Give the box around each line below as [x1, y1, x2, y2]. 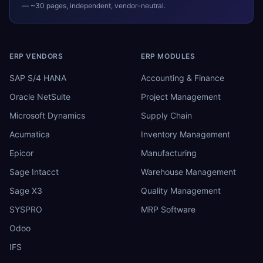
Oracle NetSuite [9, 91, 70, 102]
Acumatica [9, 129, 50, 139]
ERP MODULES [141, 51, 195, 60]
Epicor [9, 147, 33, 158]
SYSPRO [9, 204, 42, 214]
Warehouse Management [141, 166, 236, 177]
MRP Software [141, 204, 195, 214]
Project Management [141, 91, 221, 102]
